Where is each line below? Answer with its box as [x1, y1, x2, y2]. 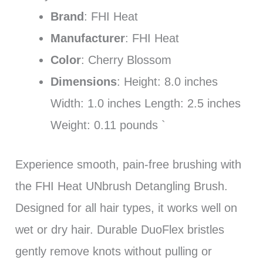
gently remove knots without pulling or [15, 245, 212, 258]
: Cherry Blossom [80, 53, 171, 67]
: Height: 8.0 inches [116, 75, 218, 89]
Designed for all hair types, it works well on [15, 201, 237, 215]
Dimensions [50, 75, 117, 89]
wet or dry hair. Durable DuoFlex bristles [15, 223, 224, 237]
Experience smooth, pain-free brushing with [15, 158, 241, 171]
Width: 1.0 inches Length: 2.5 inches [50, 97, 241, 110]
